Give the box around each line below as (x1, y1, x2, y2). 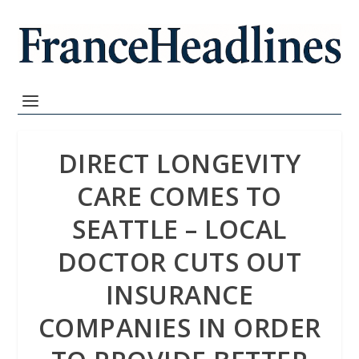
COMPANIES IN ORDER (38, 310, 321, 345)
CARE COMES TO (77, 179, 282, 213)
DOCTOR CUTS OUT (57, 244, 302, 279)
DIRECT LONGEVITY (58, 146, 301, 180)
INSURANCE (105, 277, 254, 312)
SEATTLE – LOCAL (72, 212, 287, 246)
